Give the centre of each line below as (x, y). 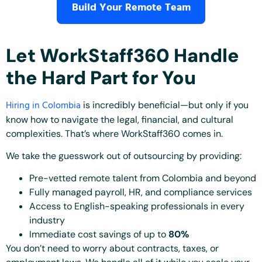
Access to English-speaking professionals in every (137, 206)
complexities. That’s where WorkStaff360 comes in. (114, 133)
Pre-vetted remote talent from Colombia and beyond (143, 178)
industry (47, 220)
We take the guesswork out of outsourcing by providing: (124, 156)
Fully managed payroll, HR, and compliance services (141, 192)
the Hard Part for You (101, 77)
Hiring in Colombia (44, 106)
